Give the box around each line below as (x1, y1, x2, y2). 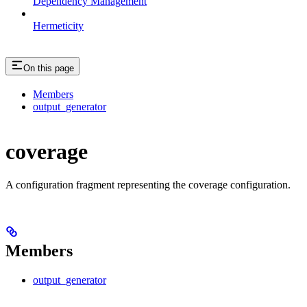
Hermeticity (33, 19, 84, 32)
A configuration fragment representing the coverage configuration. (5, 179, 291, 191)
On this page (23, 62, 74, 73)
